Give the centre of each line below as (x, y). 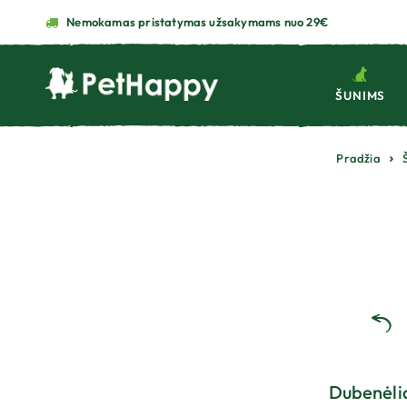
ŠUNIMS (361, 95)
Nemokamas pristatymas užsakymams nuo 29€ (198, 22)
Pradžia (358, 158)
